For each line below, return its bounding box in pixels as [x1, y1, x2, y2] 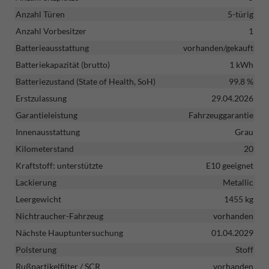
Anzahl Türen [16, 8, 65, 19]
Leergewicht [16, 193, 61, 204]
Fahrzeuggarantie [189, 109, 253, 120]
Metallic [223, 177, 253, 187]
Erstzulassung [16, 92, 67, 103]
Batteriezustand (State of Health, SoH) [16, 76, 156, 86]
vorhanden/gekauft [183, 42, 253, 53]
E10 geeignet [206, 160, 253, 171]
